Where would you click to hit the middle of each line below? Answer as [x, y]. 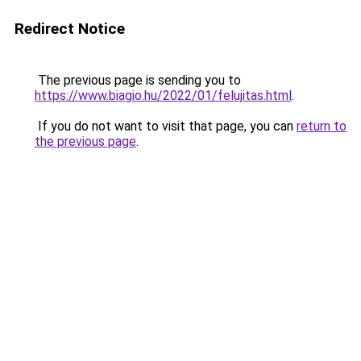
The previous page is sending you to [138, 80]
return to [322, 126]
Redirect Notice [70, 29]
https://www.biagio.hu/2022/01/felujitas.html [163, 95]
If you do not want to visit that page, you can [166, 126]
